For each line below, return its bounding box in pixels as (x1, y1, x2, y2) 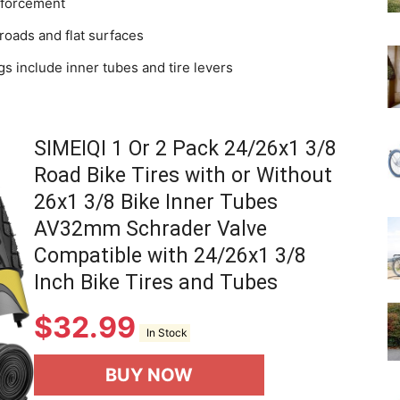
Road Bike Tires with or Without (34, 162, 332, 187)
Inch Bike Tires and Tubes (34, 270, 278, 295)
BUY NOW (105, 363, 193, 386)
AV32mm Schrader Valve (34, 216, 267, 241)
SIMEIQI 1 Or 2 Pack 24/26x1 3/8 (34, 136, 337, 161)
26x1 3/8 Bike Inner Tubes (34, 189, 278, 214)
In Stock (141, 326, 188, 340)
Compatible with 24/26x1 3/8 (34, 243, 306, 268)
